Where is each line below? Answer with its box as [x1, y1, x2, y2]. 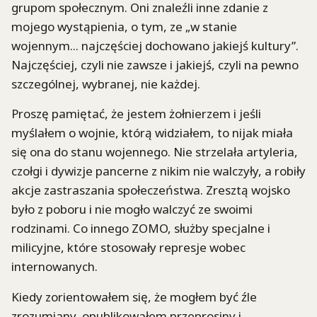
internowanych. [11, 258, 98, 275]
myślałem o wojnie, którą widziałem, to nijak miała [11, 125, 293, 142]
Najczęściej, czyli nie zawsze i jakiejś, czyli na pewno [11, 57, 299, 74]
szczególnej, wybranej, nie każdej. [11, 76, 200, 93]
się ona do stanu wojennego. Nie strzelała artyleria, [11, 144, 298, 161]
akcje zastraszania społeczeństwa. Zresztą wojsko [11, 182, 290, 199]
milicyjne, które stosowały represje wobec [11, 239, 246, 256]
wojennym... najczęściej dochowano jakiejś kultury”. [11, 38, 299, 54]
